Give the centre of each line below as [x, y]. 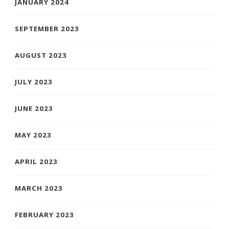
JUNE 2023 [34, 108]
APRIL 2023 [36, 161]
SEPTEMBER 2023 [47, 28]
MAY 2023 [33, 135]
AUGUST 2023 [41, 55]
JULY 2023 [34, 82]
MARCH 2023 [39, 188]
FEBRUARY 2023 [44, 214]
